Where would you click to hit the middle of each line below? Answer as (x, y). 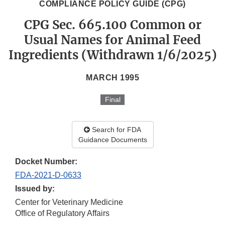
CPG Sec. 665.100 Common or (113, 25)
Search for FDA (116, 130)
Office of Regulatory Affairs (62, 213)
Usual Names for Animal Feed (113, 40)
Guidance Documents (113, 140)
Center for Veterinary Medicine (69, 202)
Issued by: (35, 189)
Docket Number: (46, 162)
